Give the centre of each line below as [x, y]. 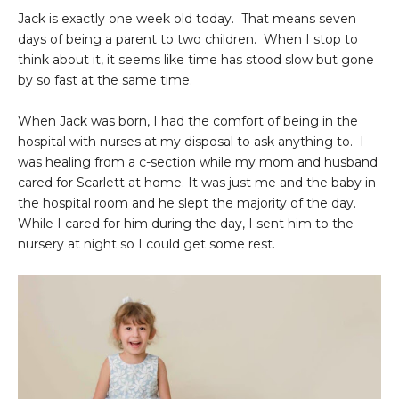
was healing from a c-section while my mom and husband [198, 162]
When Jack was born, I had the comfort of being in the [188, 121]
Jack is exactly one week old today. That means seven [187, 18]
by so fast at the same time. [109, 80]
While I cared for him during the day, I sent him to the [186, 223]
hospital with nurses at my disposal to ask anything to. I [191, 141]
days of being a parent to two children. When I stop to [188, 39]
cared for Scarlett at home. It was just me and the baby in [197, 182]
